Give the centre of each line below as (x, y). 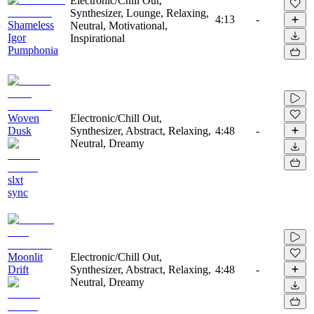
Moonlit (25, 257)
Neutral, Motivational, (119, 25)
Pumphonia (33, 50)
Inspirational (97, 38)
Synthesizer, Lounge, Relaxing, (139, 13)
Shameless (31, 25)
